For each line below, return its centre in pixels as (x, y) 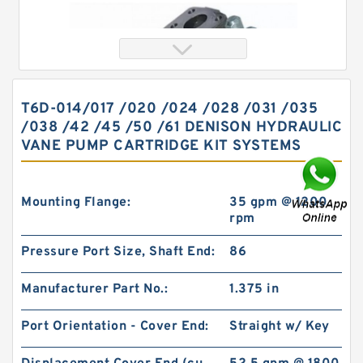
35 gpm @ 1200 (279, 203)
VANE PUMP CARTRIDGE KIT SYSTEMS (161, 146)
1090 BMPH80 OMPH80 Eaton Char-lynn (166, 257)
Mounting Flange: (76, 203)
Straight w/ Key (280, 327)
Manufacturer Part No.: (94, 289)
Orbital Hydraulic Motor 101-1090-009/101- (173, 243)
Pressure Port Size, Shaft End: (118, 252)
